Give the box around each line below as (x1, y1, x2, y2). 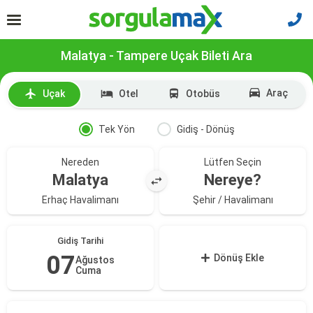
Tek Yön (98, 124, 135, 135)
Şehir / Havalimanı (192, 194, 273, 205)
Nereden (61, 156, 99, 168)
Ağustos (75, 254, 115, 265)
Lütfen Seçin (204, 156, 261, 168)
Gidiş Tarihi (57, 235, 103, 246)
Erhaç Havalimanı (42, 194, 119, 205)
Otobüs (186, 88, 220, 99)
